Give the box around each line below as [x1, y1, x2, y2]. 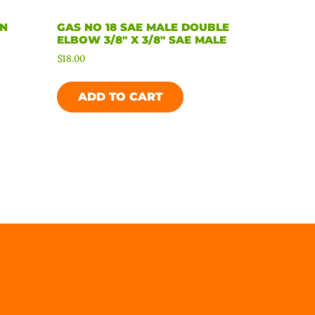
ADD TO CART [78, 90, 163, 104]
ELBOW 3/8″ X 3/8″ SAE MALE [57, 33, 227, 47]
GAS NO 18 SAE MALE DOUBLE [57, 20, 230, 34]
